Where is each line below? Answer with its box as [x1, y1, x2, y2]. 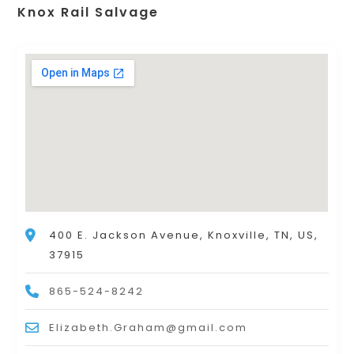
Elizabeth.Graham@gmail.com [49, 320, 248, 336]
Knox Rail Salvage [17, 3, 160, 22]
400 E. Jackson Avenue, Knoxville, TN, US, [49, 228, 319, 243]
